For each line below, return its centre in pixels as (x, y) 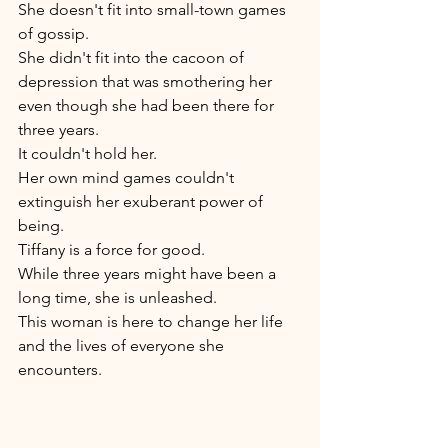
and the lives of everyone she (123, 345)
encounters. (62, 369)
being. (43, 225)
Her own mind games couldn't (128, 177)
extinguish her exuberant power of (142, 201)
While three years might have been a (149, 273)
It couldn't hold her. (89, 153)
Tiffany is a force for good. (113, 249)
